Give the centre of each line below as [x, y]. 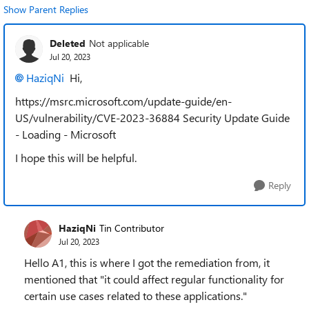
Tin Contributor [132, 228]
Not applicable [119, 43]
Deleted [68, 43]
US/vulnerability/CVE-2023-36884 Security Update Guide [152, 118]
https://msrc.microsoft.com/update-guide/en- [123, 101]
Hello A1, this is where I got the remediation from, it [147, 262]
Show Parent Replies [46, 9]
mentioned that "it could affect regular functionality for [154, 279]
